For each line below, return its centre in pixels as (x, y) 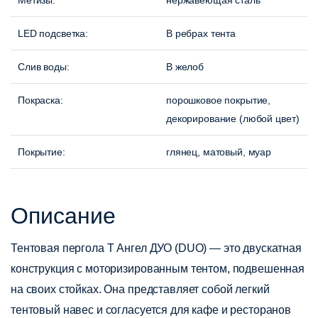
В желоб (185, 67)
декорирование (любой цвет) (233, 119)
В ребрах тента (201, 34)
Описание (63, 216)
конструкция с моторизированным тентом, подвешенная (158, 269)
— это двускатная (254, 248)
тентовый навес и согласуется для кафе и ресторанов (151, 310)
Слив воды (42, 67)
